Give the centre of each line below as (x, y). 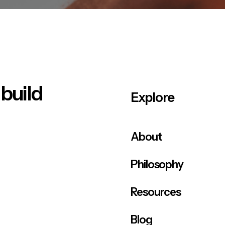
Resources (156, 192)
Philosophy (157, 164)
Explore (152, 97)
